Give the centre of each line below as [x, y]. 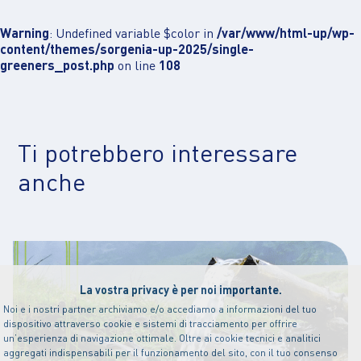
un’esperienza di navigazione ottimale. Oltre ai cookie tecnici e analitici [162, 338]
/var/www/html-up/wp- [286, 32]
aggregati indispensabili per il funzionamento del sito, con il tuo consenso [171, 353]
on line [137, 64]
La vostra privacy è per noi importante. [180, 289]
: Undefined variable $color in [133, 32]
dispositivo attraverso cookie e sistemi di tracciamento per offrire [151, 324]
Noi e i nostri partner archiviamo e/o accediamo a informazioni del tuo [160, 309]
